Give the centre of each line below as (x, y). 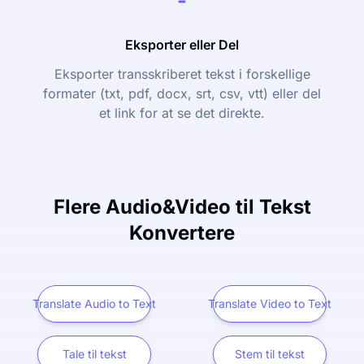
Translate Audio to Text (94, 303)
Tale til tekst (94, 354)
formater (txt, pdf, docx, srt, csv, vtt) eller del (182, 93)
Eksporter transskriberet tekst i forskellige (182, 74)
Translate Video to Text (270, 303)
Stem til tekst (270, 354)
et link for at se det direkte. (182, 113)
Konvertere (182, 233)
